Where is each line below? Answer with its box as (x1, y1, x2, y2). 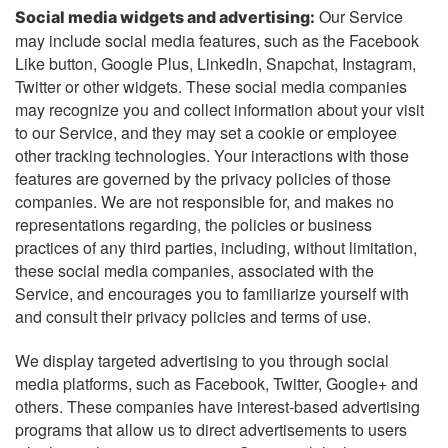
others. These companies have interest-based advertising (15, 394, 420, 418)
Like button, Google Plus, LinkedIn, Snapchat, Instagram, (15, 51, 416, 75)
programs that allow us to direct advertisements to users (15, 417, 407, 441)
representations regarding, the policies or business (15, 212, 372, 236)
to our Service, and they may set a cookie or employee (15, 120, 397, 144)
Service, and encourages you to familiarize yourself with (15, 281, 409, 305)
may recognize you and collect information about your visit (15, 97, 424, 121)
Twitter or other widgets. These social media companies (15, 74, 407, 98)
